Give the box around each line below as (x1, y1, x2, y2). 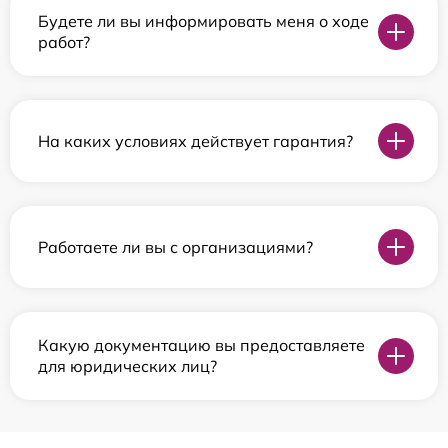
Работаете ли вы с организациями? (38, 236, 313, 257)
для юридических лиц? (38, 356, 217, 377)
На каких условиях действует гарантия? (38, 130, 353, 151)
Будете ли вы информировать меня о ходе (38, 11, 369, 32)
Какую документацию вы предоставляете (38, 335, 365, 356)
